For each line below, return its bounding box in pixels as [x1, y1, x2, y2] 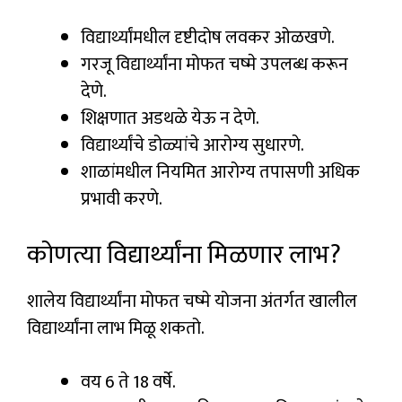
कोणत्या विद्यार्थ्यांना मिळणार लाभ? [27, 233, 341, 277]
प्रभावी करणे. [81, 184, 162, 215]
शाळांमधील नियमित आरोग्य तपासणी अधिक [81, 157, 360, 188]
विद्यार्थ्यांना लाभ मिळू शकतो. [27, 313, 205, 345]
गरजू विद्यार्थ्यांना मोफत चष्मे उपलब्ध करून [81, 49, 348, 81]
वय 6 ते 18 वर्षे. [81, 367, 176, 398]
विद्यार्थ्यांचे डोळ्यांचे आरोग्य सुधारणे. [81, 130, 304, 162]
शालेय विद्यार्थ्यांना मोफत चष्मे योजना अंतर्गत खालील [27, 286, 357, 318]
